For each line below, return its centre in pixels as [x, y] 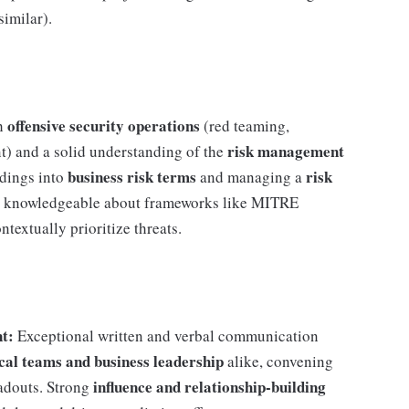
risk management [286, 151]
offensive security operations [104, 126]
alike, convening [278, 361]
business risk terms [132, 177]
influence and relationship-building [210, 387]
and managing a [251, 177]
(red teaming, [245, 126]
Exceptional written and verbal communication [166, 336]
